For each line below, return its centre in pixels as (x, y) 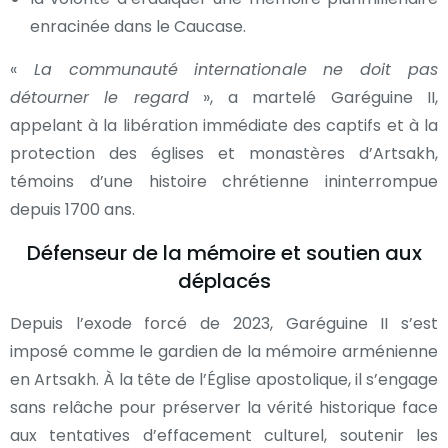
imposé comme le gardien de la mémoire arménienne (224, 351)
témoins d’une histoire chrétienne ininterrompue (224, 181)
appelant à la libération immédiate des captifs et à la (224, 125)
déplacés (224, 280)
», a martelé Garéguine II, (313, 97)
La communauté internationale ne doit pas (227, 69)
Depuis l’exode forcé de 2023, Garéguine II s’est (224, 323)
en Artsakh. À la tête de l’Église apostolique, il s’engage (224, 379)
